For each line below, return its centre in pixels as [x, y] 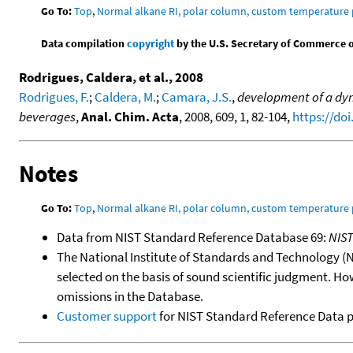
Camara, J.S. [197, 97]
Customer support [107, 316]
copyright [151, 43]
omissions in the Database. [130, 296]
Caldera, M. [125, 97]
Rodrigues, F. [54, 97]
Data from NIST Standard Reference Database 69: [193, 237]
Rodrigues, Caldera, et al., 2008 [111, 77]
